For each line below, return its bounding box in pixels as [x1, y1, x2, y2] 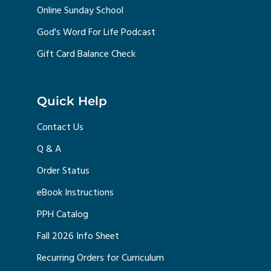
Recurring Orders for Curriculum [37, 250, 164, 266]
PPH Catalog [37, 206, 88, 223]
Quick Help [37, 93, 107, 108]
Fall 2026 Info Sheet [37, 228, 119, 244]
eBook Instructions [37, 184, 114, 201]
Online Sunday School [37, 2, 123, 19]
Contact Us [37, 119, 83, 135]
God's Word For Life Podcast [37, 24, 155, 41]
